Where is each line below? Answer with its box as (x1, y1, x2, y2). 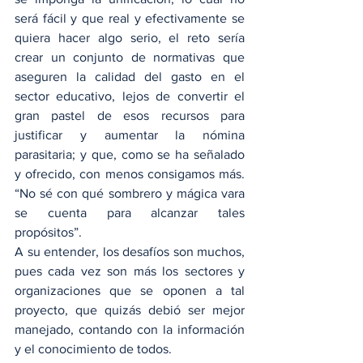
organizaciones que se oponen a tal (15, 284, 245, 297)
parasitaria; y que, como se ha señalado (15, 147, 245, 161)
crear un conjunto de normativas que (15, 50, 245, 64)
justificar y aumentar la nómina (15, 128, 245, 142)
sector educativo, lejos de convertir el (15, 89, 245, 103)
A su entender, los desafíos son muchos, (15, 245, 245, 258)
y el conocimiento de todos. (15, 342, 172, 356)
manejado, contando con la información (15, 322, 245, 336)
